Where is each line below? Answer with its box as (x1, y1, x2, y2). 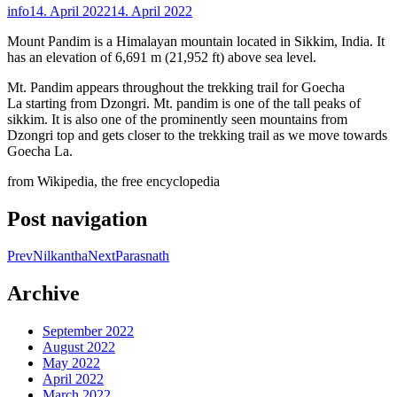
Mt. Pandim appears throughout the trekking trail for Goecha (7, 79, 345, 95)
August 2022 (43, 339, 115, 355)
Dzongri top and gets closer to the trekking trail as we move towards (7, 127, 387, 143)
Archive (7, 282, 80, 306)
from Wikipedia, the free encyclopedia (7, 173, 220, 189)
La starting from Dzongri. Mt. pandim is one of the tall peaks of (7, 95, 361, 111)
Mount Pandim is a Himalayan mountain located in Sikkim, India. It (7, 33, 385, 49)
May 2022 (43, 355, 100, 371)
